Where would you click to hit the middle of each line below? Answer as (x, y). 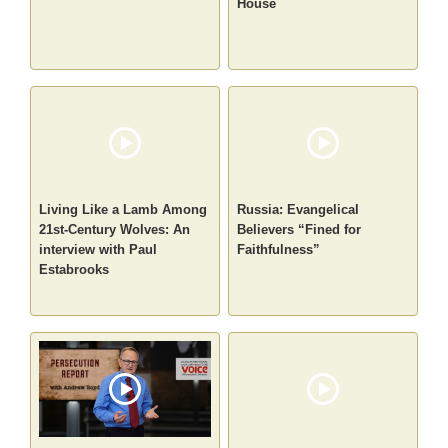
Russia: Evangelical (298, 210)
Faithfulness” (278, 250)
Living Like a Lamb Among (123, 210)
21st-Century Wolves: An (115, 230)
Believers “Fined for (299, 230)
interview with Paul (98, 250)
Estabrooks (74, 270)
